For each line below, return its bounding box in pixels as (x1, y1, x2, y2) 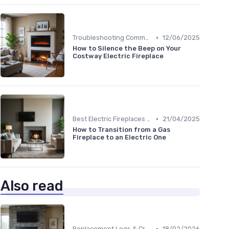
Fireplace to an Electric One (73, 133, 166, 142)
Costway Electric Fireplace (73, 52, 164, 60)
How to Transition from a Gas (73, 126, 170, 134)
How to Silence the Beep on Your (73, 44, 181, 53)
